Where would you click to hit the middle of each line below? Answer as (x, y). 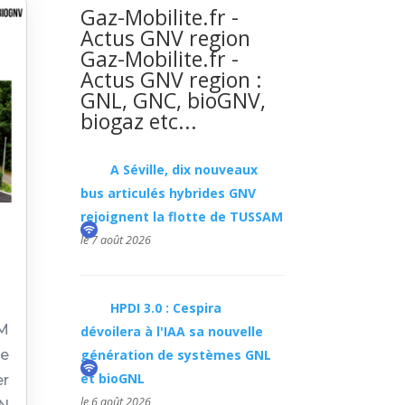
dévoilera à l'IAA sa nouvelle (171, 332)
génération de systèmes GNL (175, 355)
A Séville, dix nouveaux (184, 169)
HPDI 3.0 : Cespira (165, 308)
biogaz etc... (139, 121)
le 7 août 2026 (115, 240)
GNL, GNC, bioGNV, (174, 100)
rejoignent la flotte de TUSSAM (181, 216)
